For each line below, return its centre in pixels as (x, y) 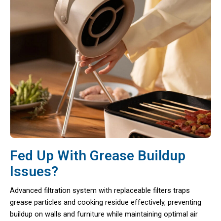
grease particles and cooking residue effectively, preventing (106, 202)
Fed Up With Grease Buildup (98, 155)
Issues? (34, 171)
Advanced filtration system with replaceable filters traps (100, 190)
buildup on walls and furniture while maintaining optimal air (104, 214)
